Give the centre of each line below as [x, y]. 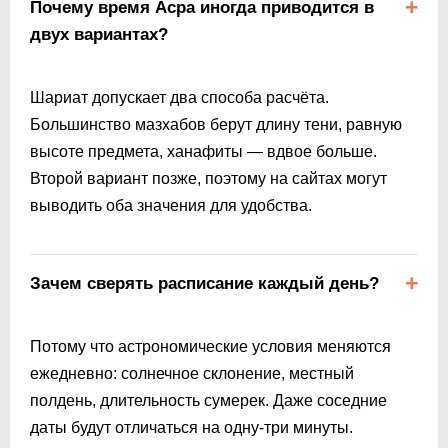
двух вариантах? [99, 34]
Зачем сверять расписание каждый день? [204, 283]
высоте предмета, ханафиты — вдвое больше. [203, 151]
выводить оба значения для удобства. [171, 205]
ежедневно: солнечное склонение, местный [192, 373]
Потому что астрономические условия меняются [210, 346]
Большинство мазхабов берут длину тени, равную [216, 124]
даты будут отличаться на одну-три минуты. [191, 427]
